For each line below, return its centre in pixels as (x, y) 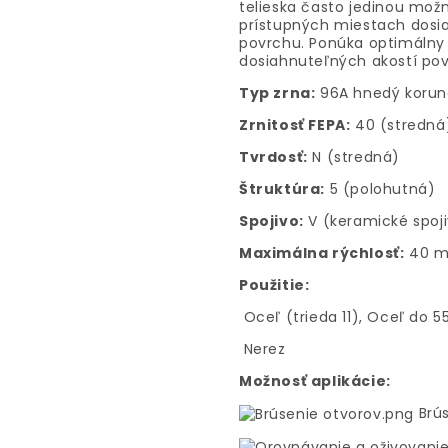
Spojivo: (271, 220)
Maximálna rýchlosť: (322, 252)
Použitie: (274, 284)
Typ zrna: (277, 92)
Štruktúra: (282, 188)
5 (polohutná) (380, 188)
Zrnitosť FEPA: (295, 124)
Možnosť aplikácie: (315, 380)
